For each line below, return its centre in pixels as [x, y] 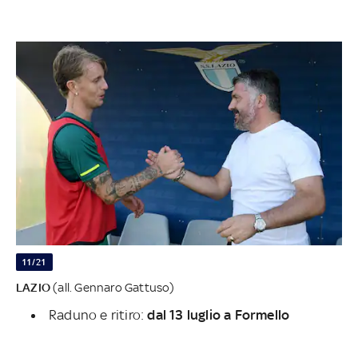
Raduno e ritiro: [97, 315]
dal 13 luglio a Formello [217, 315]
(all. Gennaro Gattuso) [113, 288]
